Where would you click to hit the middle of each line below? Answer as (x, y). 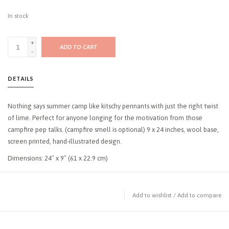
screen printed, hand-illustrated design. (65, 142)
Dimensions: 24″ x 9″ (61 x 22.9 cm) (58, 158)
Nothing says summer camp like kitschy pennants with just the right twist (113, 106)
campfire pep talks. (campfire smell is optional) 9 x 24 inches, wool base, (113, 130)
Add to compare (199, 196)
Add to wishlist (152, 196)
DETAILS (21, 79)
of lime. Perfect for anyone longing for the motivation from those (105, 118)
